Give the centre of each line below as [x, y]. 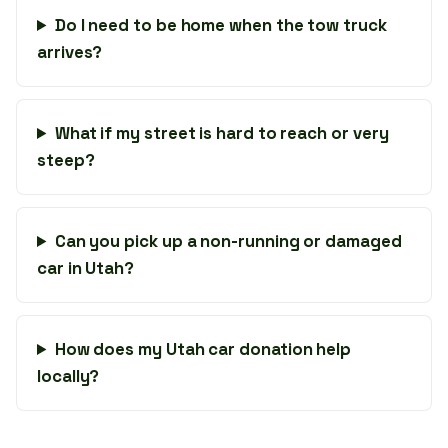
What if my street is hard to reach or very [221, 133]
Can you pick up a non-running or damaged [228, 241]
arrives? [70, 52]
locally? [68, 376]
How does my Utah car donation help [203, 349]
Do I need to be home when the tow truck [220, 25]
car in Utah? [86, 268]
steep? [66, 160]
